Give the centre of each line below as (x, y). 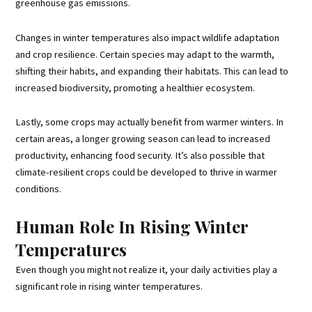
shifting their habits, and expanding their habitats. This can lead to (152, 71)
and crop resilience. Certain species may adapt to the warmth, (145, 54)
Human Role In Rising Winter (132, 226)
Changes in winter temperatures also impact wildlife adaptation (148, 37)
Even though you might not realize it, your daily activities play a (147, 269)
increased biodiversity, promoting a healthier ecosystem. (135, 87)
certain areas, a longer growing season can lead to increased (143, 139)
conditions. (39, 189)
